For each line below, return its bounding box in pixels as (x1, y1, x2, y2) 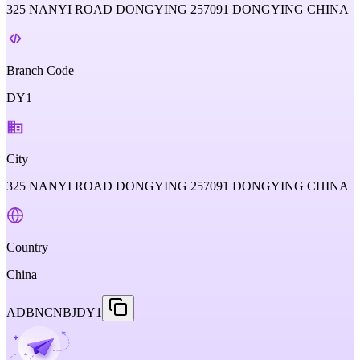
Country (6, 240, 48, 254)
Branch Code (6, 63, 74, 77)
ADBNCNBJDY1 (6, 305, 102, 319)
